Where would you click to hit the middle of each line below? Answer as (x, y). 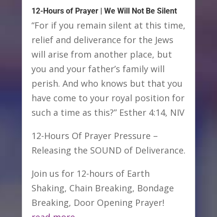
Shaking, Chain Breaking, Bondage (102, 188)
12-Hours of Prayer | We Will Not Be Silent (104, 11)
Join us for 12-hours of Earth (90, 173)
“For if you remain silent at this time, (108, 25)
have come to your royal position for (108, 98)
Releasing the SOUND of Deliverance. (108, 150)
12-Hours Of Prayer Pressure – (94, 135)
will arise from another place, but (101, 54)
